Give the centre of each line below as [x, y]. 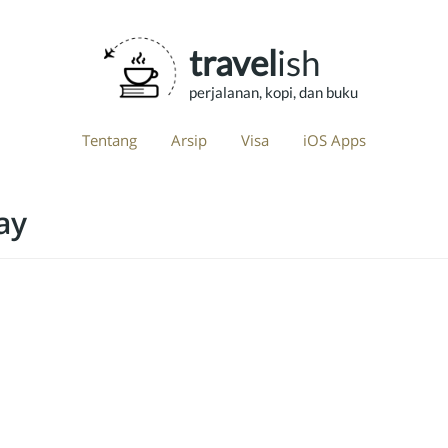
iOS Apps [334, 140]
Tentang [109, 140]
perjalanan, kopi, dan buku [273, 92]
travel [233, 62]
